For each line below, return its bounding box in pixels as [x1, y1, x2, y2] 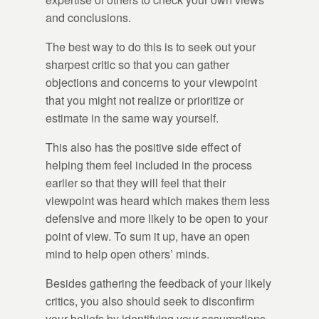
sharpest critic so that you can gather [46, 56, 229, 73]
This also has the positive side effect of [46, 139, 241, 156]
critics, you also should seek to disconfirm [46, 293, 254, 310]
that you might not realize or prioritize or [46, 92, 244, 109]
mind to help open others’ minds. [46, 246, 209, 263]
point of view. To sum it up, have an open [46, 228, 250, 245]
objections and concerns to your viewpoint [46, 74, 257, 91]
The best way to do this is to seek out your [46, 38, 256, 56]
